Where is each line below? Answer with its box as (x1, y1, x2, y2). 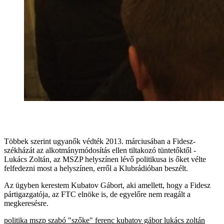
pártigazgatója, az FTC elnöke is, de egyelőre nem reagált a (4, 189, 190, 198)
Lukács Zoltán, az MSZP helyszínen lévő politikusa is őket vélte (4, 154, 206, 163)
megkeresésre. (4, 198, 48, 207)
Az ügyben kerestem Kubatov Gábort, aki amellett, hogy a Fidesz (4, 180, 210, 189)
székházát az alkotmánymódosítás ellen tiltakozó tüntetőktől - (4, 145, 196, 154)
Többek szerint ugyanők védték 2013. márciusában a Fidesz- (4, 136, 195, 145)
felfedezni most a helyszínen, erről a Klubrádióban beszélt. (4, 163, 188, 172)
